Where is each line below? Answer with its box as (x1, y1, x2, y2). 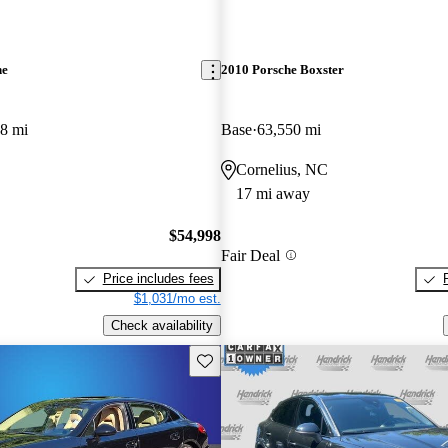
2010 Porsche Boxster (220, 62, 344, 78)
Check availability (110, 317, 213, 333)
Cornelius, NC (235, 160, 328, 178)
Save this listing (195, 351, 289, 367)
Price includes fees (102, 271, 214, 287)
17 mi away (235, 184, 310, 202)
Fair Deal (220, 246, 280, 264)
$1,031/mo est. (133, 291, 221, 307)
